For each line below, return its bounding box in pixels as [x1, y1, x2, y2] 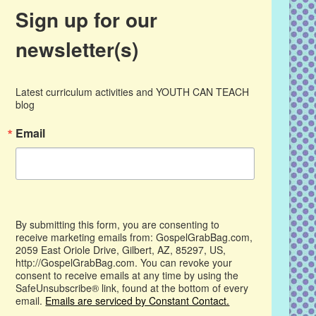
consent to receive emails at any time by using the [16, 268, 239, 283]
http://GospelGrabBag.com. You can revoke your [16, 255, 233, 270]
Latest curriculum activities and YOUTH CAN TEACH [16, 85, 250, 99]
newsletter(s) [16, 35, 139, 64]
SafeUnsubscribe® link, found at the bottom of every [16, 281, 249, 296]
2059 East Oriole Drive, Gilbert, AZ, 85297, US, [16, 243, 226, 257]
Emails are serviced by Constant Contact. [45, 293, 230, 308]
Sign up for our [16, 5, 158, 35]
